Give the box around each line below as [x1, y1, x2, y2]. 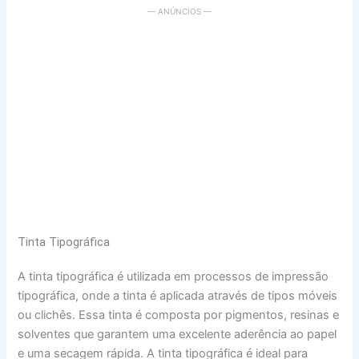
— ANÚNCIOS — [147, 6, 212, 17]
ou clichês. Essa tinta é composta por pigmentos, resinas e [18, 308, 340, 323]
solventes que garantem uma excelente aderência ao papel [18, 327, 337, 342]
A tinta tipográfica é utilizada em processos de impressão [18, 269, 329, 284]
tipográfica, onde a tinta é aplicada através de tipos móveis [18, 288, 338, 304]
